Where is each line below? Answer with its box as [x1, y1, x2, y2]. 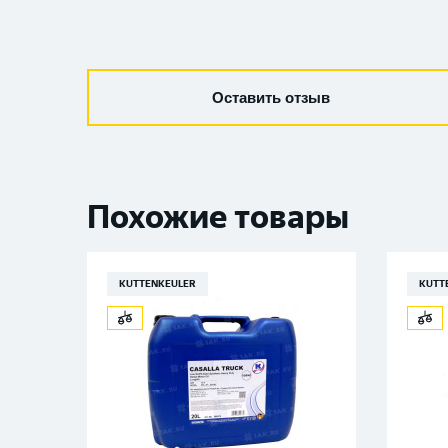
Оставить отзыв [212, 89, 330, 106]
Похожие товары [87, 198, 349, 236]
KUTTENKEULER [119, 277, 196, 290]
